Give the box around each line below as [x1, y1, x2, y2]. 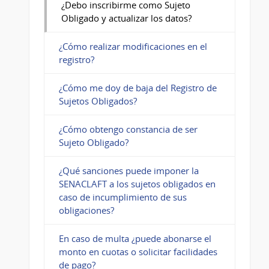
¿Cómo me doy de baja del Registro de [58, 82, 217, 94]
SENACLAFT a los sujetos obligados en [58, 178, 216, 190]
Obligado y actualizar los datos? [61, 12, 192, 25]
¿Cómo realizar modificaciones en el [58, 40, 207, 53]
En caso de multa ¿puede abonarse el [58, 232, 211, 245]
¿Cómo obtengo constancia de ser [58, 123, 198, 136]
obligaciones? [58, 204, 114, 217]
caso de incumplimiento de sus [58, 191, 187, 204]
